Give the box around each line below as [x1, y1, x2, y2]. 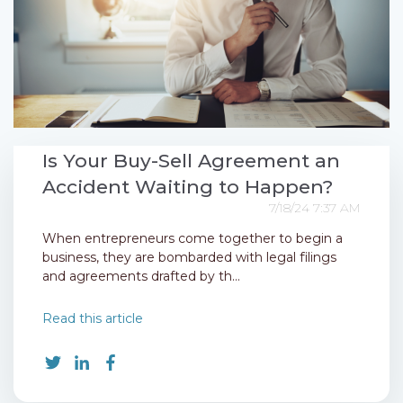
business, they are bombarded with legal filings [42, 249, 336, 266]
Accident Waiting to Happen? [42, 175, 333, 199]
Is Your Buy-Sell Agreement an [42, 149, 340, 173]
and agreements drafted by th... [42, 268, 240, 285]
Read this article [42, 310, 143, 327]
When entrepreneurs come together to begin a [42, 230, 343, 247]
